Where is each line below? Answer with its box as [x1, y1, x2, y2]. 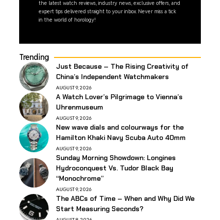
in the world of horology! [39, 16, 96, 23]
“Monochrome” [56, 173, 104, 183]
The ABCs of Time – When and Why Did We [56, 193, 194, 203]
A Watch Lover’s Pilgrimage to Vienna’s [56, 92, 183, 101]
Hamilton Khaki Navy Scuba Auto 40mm [56, 133, 186, 142]
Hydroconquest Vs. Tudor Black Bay [56, 163, 173, 172]
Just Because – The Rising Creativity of [56, 61, 189, 71]
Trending [19, 52, 49, 62]
